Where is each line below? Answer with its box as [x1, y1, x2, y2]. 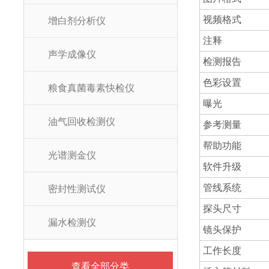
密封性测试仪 [48, 184, 106, 194]
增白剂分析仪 [48, 16, 106, 26]
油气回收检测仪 [48, 116, 115, 127]
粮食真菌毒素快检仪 [48, 83, 134, 93]
